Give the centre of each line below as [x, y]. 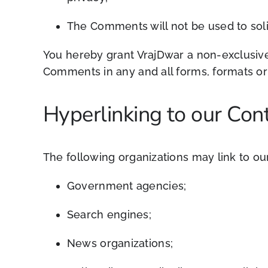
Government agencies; [127, 185]
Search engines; [109, 214]
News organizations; [120, 243]
